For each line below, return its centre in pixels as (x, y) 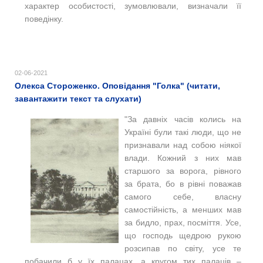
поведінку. (44, 18)
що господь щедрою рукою (183, 235)
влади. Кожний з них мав (183, 158)
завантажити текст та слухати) (78, 98)
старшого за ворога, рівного (183, 171)
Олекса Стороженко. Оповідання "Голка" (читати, (117, 85)
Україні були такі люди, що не (183, 132)
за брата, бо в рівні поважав (183, 183)
